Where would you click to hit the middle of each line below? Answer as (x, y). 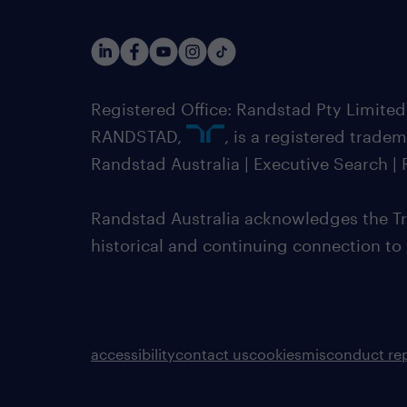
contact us (212, 354)
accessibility (133, 354)
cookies (275, 354)
